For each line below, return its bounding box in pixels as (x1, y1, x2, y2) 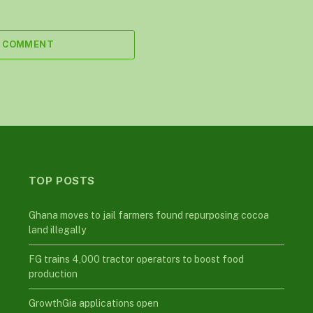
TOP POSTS (28, 174, 96, 188)
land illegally (28, 224, 86, 236)
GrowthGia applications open (28, 298, 159, 310)
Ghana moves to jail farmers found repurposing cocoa (28, 210, 269, 221)
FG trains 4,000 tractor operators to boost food (28, 254, 244, 265)
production (28, 268, 78, 280)
